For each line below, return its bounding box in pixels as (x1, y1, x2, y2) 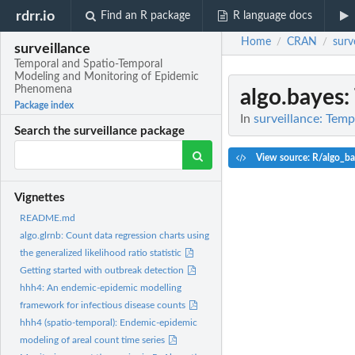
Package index (14, 101, 74, 111)
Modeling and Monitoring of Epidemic (14, 71, 200, 83)
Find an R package (101, 10, 191, 21)
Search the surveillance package (14, 125, 185, 138)
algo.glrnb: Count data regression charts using (20, 231, 209, 241)
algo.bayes (240, 86, 344, 109)
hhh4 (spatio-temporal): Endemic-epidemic (20, 318, 197, 328)
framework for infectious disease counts (20, 300, 188, 311)
